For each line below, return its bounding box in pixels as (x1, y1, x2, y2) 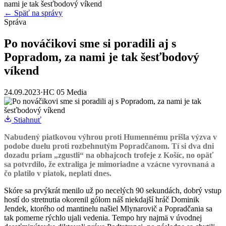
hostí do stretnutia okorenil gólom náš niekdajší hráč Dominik (4, 195, 199, 204)
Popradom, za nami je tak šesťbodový (4, 50, 199, 64)
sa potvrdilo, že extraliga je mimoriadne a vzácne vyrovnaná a (4, 159, 215, 168)
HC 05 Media (43, 87, 87, 96)
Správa (4, 18, 26, 26)
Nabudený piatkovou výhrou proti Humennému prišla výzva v (4, 132, 217, 141)
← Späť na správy (4, 9, 63, 17)
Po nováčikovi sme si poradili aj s (4, 36, 176, 50)
